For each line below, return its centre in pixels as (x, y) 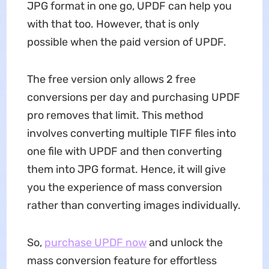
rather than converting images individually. (134, 206)
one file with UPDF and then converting (124, 152)
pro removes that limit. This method (115, 116)
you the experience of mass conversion (124, 188)
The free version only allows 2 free (111, 80)
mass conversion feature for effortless (122, 261)
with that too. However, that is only (113, 24)
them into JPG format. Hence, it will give (126, 170)
